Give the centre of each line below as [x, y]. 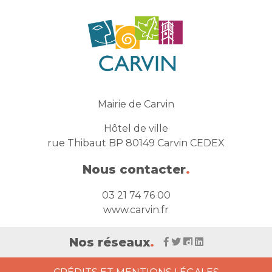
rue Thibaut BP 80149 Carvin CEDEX [136, 143]
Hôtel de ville [136, 129]
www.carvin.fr [136, 210]
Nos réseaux [109, 243]
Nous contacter [134, 170]
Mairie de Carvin [136, 104]
